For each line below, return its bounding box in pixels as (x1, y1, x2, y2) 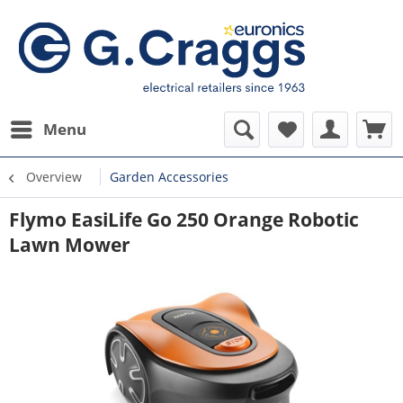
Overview (26, 168, 82, 185)
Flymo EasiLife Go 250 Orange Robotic (9, 207, 359, 232)
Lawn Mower (9, 232, 130, 257)
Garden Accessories (110, 168, 228, 185)
